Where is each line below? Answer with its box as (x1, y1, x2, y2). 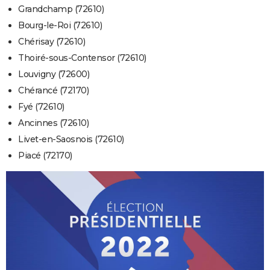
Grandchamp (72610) (18, 4, 104, 15)
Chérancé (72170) (18, 85, 89, 96)
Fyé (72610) (18, 101, 64, 113)
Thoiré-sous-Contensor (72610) (18, 52, 146, 64)
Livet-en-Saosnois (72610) (18, 134, 124, 145)
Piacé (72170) (18, 150, 72, 162)
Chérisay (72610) (18, 36, 85, 48)
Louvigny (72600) (18, 69, 89, 80)
